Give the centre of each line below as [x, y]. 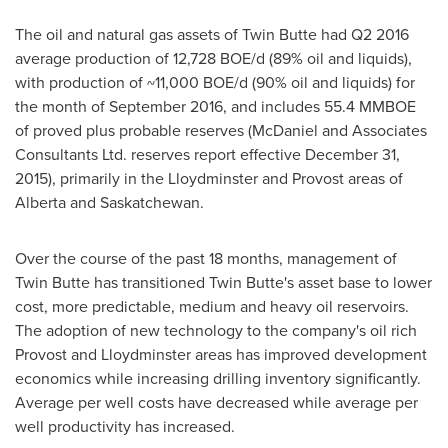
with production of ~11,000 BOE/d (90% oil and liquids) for [215, 82]
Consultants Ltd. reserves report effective [160, 154]
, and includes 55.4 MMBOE [319, 106]
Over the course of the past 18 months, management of [206, 258]
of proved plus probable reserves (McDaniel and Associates [221, 130]
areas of [373, 178]
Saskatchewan [150, 202]
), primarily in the [108, 178]
